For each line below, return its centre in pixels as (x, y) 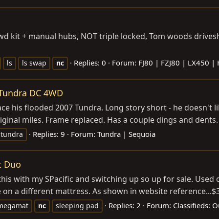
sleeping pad (77, 206)
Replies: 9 (49, 134)
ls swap (34, 63)
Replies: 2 (125, 206)
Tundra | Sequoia (126, 134)
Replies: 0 (90, 63)
